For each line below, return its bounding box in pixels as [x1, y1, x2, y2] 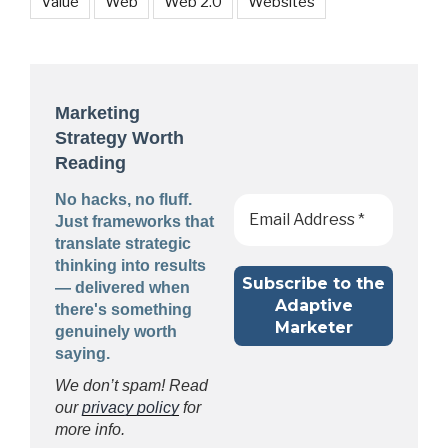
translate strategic [55, 234, 191, 252]
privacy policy [82, 398, 179, 416]
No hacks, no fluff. [55, 190, 192, 208]
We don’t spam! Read [55, 376, 208, 394]
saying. [55, 344, 110, 362]
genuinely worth [55, 322, 177, 340]
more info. [55, 420, 125, 438]
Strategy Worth [55, 128, 184, 149]
